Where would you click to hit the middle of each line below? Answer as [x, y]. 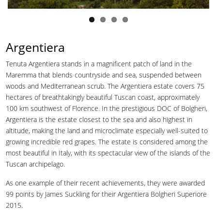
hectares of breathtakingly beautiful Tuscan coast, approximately [103, 97]
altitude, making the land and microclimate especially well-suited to [107, 130]
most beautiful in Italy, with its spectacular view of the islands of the [108, 153]
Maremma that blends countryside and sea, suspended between [104, 75]
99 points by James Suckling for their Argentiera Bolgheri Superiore [106, 194]
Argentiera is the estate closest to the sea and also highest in [99, 119]
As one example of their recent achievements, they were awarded [105, 183]
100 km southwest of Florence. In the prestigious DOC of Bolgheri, [107, 108]
